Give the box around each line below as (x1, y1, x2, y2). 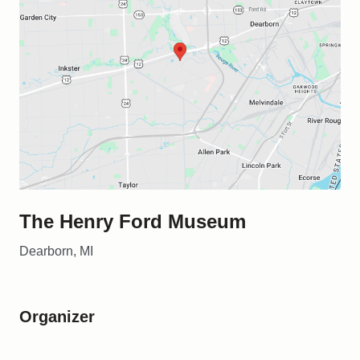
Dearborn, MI (19, 243, 93, 258)
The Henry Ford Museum (19, 210, 246, 232)
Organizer (19, 307, 95, 325)
